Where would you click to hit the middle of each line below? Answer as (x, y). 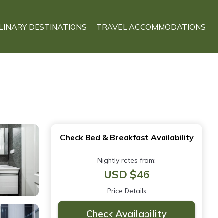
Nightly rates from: (127, 160)
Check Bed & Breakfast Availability (127, 137)
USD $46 (127, 174)
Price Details (127, 191)
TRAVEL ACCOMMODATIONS (151, 27)
